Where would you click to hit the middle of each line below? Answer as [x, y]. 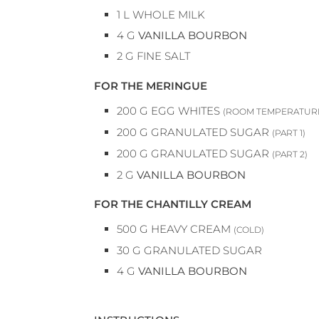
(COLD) [249, 230]
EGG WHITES [185, 110]
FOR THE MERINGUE [151, 85]
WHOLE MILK [169, 15]
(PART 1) [289, 132]
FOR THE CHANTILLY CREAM [173, 204]
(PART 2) [290, 154]
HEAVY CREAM [191, 229]
